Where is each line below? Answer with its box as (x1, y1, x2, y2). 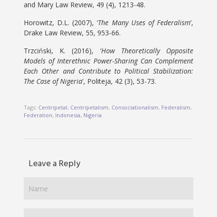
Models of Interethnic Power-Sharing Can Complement (24, 56, 193, 65)
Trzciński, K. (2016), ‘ (24, 46, 101, 55)
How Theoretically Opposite (101, 46, 193, 55)
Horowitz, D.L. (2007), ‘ (24, 18, 98, 27)
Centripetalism (70, 104, 109, 111)
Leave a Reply (29, 157, 81, 171)
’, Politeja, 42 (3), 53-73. (82, 77, 156, 86)
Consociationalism (111, 104, 159, 111)
